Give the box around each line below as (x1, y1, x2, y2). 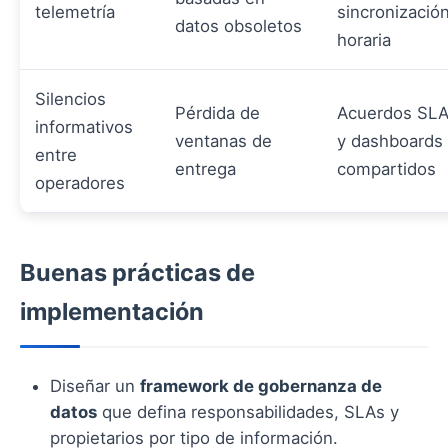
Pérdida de (175, 102, 260, 123)
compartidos (337, 158, 436, 179)
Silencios (35, 88, 106, 109)
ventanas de (175, 130, 272, 151)
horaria (337, 29, 391, 50)
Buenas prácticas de (20, 257, 255, 287)
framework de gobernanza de (140, 375, 382, 396)
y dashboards (337, 130, 443, 151)
